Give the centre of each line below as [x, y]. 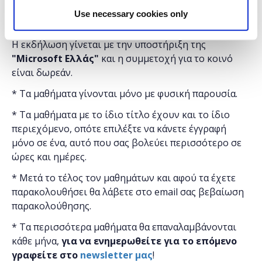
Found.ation [56, 24]
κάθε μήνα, [37, 241]
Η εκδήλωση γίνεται [58, 45]
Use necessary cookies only [131, 13]
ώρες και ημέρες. [49, 157]
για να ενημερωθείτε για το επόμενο [149, 241]
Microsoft [41, 59]
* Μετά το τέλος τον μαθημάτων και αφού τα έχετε [124, 178]
